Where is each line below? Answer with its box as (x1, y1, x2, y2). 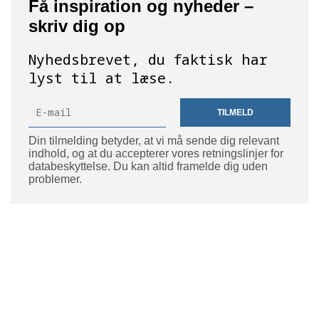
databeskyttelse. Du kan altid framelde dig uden (28, 159, 268, 172)
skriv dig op (28, 16, 125, 36)
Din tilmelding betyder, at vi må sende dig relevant (28, 134, 279, 147)
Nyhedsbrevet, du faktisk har (28, 49, 268, 69)
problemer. (28, 172, 82, 185)
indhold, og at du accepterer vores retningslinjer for (28, 147, 283, 159)
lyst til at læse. (28, 68, 174, 88)
